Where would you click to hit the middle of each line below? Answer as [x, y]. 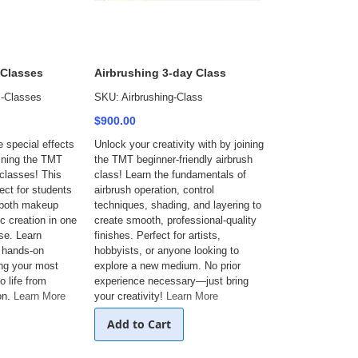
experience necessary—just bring [171, 281]
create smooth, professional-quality [175, 220]
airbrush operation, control [154, 190]
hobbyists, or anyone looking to [167, 251]
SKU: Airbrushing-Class [149, 97]
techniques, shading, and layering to [178, 205]
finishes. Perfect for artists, [157, 235]
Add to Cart [139, 324]
